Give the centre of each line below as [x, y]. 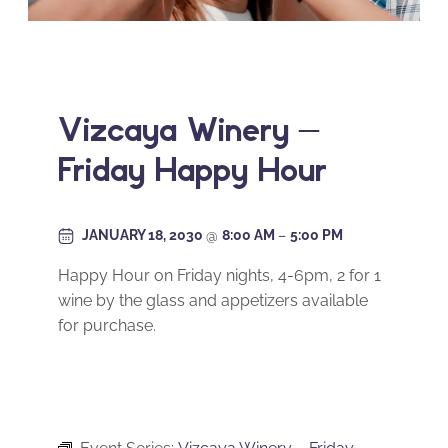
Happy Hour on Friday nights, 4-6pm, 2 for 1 [219, 276]
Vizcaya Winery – [188, 128]
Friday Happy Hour [192, 168]
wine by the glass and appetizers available [213, 301]
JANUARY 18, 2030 [144, 235]
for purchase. [107, 326]
